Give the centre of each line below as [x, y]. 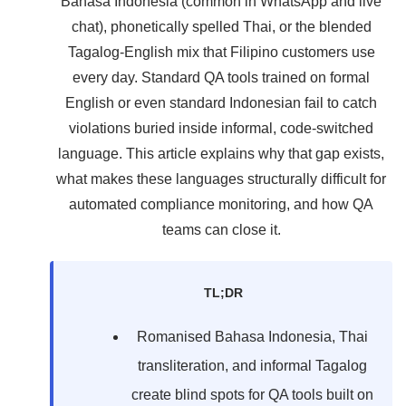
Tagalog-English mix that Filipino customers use [221, 52]
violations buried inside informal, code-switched [221, 128]
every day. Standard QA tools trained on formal [221, 77]
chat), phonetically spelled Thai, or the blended [221, 27]
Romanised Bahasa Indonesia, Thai [252, 337]
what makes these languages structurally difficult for [221, 179]
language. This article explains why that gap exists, [221, 154]
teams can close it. [221, 230]
